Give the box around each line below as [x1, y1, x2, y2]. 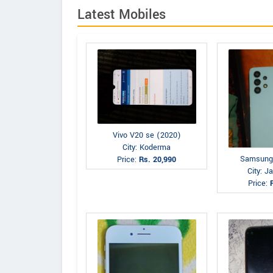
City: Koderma [122, 141, 171, 153]
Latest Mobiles [77, 5, 166, 24]
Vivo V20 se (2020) [112, 129, 181, 141]
